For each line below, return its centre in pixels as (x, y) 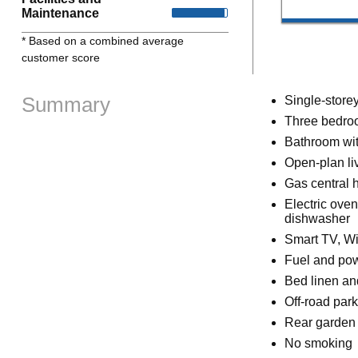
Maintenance (60, 13)
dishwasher (317, 219)
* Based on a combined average (102, 40)
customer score (60, 57)
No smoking (318, 344)
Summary (66, 105)
